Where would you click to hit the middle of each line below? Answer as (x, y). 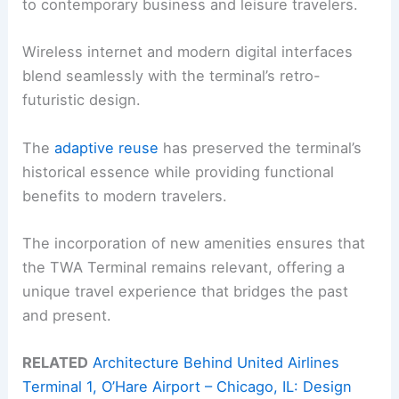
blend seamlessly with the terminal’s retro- (172, 76)
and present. (67, 315)
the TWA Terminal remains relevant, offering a (184, 267)
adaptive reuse (107, 147)
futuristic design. (82, 100)
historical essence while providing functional (179, 171)
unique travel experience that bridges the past (186, 291)
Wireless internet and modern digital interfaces (188, 52)
